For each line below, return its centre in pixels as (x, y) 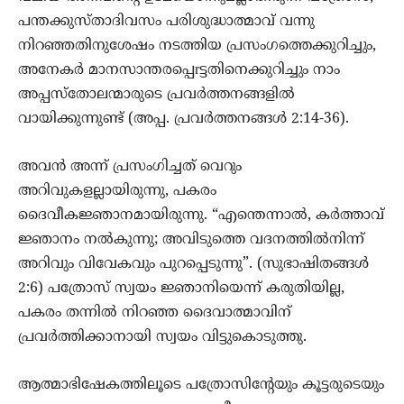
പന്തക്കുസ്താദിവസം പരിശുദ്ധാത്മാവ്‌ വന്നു (166, 22)
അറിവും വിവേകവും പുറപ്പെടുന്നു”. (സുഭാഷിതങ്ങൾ (193, 265)
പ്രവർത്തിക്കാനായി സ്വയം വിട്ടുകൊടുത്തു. (162, 338)
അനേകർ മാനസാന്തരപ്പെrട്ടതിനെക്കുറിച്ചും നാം (179, 71)
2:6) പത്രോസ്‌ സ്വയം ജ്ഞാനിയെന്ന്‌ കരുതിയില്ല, (181, 289)
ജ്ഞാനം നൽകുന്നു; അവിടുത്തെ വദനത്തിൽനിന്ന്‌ (191, 240)
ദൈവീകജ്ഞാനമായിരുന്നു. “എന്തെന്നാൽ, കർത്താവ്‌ (201, 216)
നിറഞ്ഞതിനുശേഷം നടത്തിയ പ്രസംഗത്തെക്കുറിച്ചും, (197, 46)
